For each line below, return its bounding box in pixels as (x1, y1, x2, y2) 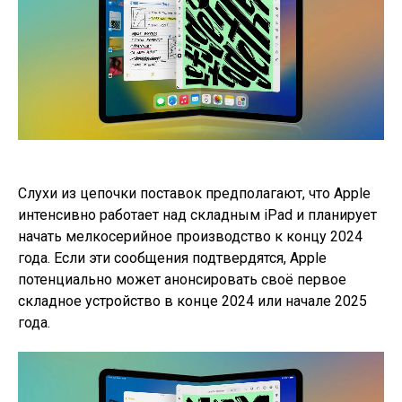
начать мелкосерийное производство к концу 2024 (18, 227, 363, 245)
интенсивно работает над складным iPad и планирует (18, 205, 377, 223)
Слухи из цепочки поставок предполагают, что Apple (18, 184, 371, 202)
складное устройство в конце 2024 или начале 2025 (18, 292, 367, 310)
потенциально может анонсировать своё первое (18, 270, 346, 288)
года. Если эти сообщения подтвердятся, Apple (18, 249, 327, 267)
